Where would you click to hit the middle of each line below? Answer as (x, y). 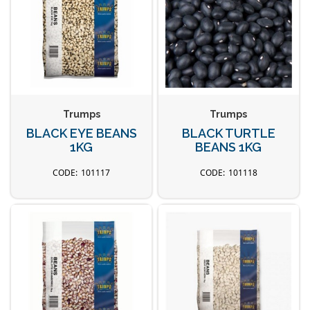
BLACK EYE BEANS (81, 133)
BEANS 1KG (229, 147)
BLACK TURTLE (228, 133)
